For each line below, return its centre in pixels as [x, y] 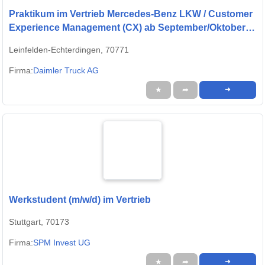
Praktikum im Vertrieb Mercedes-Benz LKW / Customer [131, 14]
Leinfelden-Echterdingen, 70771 [69, 50]
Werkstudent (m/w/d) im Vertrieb [80, 200]
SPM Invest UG [62, 243]
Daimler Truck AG [66, 71]
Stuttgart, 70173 [39, 222]
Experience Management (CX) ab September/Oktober [127, 28]
